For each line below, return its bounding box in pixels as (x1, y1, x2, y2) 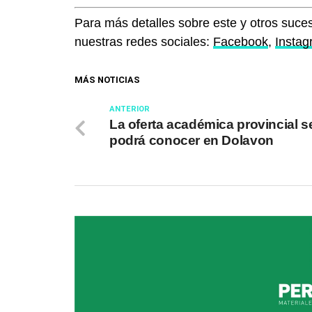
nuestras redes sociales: (75, 35, 213, 49)
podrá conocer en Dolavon (109, 133, 274, 148)
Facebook (213, 35, 268, 49)
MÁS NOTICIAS (75, 75, 140, 86)
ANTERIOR (109, 104, 150, 114)
